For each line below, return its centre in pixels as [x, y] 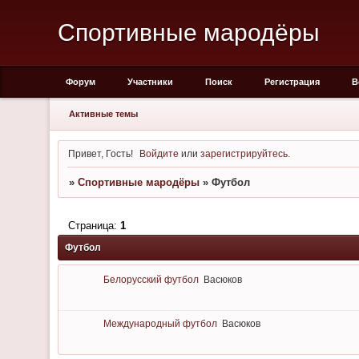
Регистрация [292, 82]
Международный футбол [160, 324]
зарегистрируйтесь [244, 153]
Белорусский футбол [151, 280]
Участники [150, 82]
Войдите [159, 153]
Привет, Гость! [100, 153]
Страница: [94, 225]
